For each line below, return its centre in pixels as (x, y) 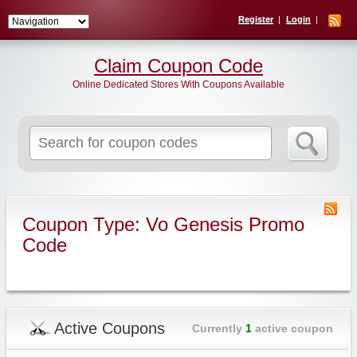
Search (165, 133)
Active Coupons (109, 328)
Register (256, 19)
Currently (218, 328)
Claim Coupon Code (178, 66)
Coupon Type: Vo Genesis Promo (163, 224)
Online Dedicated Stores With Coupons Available (178, 84)
